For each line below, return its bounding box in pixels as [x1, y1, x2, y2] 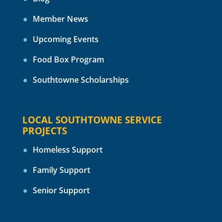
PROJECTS [22, 124, 67, 138]
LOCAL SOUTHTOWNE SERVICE [22, 113, 162, 127]
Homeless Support [32, 144, 103, 156]
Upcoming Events [32, 34, 99, 45]
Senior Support [32, 185, 90, 196]
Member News [32, 13, 88, 25]
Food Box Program [32, 54, 104, 65]
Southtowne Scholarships [32, 74, 129, 86]
